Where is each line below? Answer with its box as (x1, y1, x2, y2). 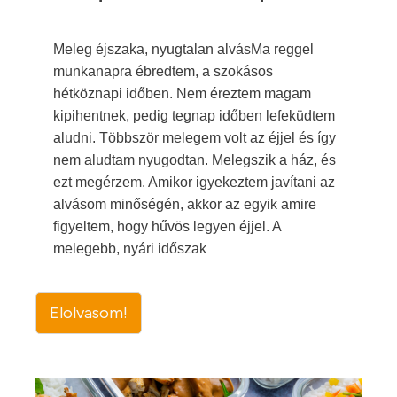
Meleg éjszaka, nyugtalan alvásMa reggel (53, 42, 314, 57)
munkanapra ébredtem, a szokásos (53, 64, 273, 79)
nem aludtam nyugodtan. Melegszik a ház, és (53, 152, 336, 167)
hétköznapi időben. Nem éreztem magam (53, 86, 311, 101)
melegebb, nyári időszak (53, 241, 206, 256)
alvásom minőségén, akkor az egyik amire (53, 197, 316, 212)
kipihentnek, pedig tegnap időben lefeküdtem (53, 108, 335, 123)
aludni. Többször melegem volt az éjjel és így (53, 130, 336, 145)
